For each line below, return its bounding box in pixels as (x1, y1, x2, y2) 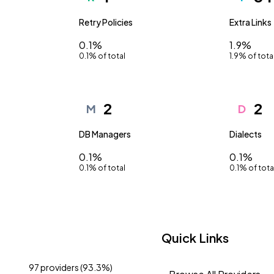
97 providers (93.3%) (29, 261, 113, 273)
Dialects (229, 128, 262, 139)
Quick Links (161, 230, 229, 245)
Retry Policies (78, 17, 133, 28)
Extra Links (229, 17, 272, 28)
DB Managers (78, 128, 131, 139)
